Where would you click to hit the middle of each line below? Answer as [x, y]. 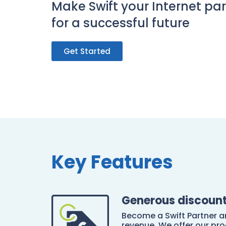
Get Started [87, 51]
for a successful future [121, 23]
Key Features [112, 162]
